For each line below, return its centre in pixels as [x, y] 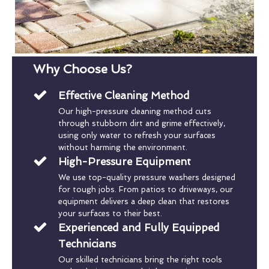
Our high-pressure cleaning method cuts [134, 111]
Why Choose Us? [82, 69]
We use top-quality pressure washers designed [147, 177]
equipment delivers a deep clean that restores [144, 201]
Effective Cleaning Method [124, 95]
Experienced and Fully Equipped [139, 227]
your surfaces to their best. [110, 213]
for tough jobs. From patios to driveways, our [145, 189]
